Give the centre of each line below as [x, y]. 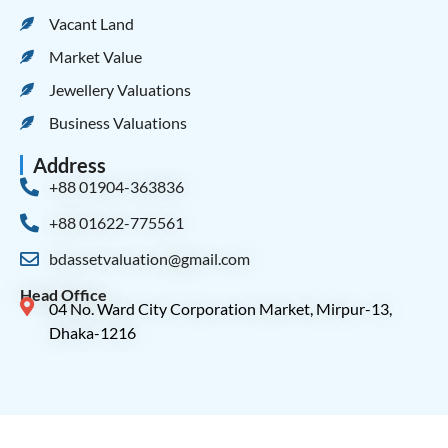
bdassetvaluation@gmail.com [149, 258]
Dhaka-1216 [92, 332]
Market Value [95, 56]
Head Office [63, 294]
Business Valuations [117, 122]
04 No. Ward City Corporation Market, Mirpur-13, [220, 308]
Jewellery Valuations [119, 89]
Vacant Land [91, 23]
